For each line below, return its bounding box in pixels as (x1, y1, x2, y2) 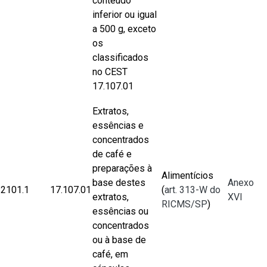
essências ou (92, 206, 148, 217)
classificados (92, 52, 148, 63)
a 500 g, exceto (92, 23, 156, 35)
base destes (92, 177, 145, 188)
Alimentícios (162, 170, 213, 181)
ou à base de (92, 234, 146, 246)
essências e (92, 120, 144, 131)
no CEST (92, 66, 128, 77)
